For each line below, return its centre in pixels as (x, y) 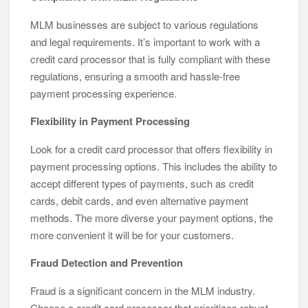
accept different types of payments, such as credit (142, 183)
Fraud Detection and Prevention (107, 262)
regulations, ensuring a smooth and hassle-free (135, 76)
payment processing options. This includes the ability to (154, 166)
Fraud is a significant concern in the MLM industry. (143, 290)
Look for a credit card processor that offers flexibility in (152, 148)
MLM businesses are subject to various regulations (145, 24)
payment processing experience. (104, 93)
